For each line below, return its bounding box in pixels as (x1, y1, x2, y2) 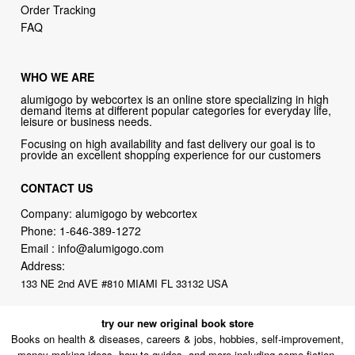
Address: (21, 258, 66, 274)
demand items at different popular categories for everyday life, (21, 102, 332, 119)
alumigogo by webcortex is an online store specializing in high (21, 91, 330, 108)
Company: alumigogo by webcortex (21, 205, 198, 222)
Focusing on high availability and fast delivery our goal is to (21, 136, 316, 152)
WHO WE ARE (21, 69, 95, 86)
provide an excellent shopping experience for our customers (21, 147, 322, 163)
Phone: (21, 223, 60, 239)
